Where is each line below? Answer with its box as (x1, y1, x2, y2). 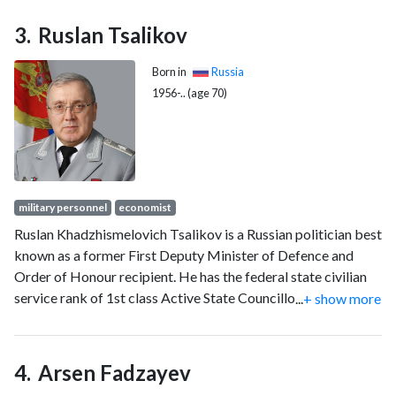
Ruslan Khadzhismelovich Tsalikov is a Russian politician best (14, 225, 382, 242)
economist (118, 200, 172, 214)
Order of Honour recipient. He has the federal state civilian (14, 267, 367, 285)
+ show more (303, 289, 381, 307)
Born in (152, 64, 187, 79)
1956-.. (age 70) (152, 85, 228, 100)
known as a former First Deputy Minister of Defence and (14, 246, 354, 263)
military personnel (18, 200, 107, 214)
